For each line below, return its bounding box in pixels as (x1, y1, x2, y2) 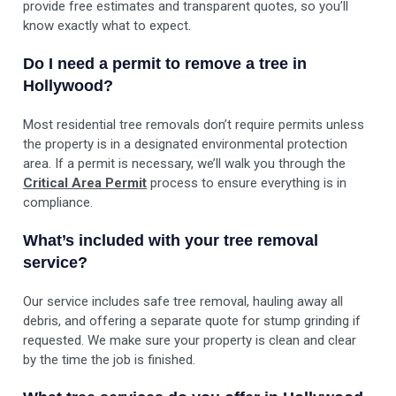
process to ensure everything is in (147, 175, 347, 192)
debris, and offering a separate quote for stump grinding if (23, 313, 362, 330)
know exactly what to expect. (23, 18, 192, 34)
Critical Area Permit (23, 175, 148, 192)
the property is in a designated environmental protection (23, 136, 348, 153)
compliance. (23, 194, 94, 211)
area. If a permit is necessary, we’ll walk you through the (23, 156, 346, 172)
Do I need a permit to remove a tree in (23, 55, 308, 73)
